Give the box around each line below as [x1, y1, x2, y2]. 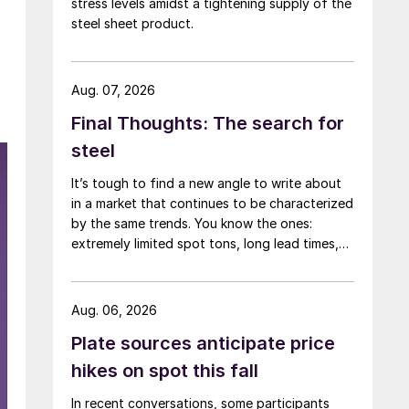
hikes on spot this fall [71, 359, 258, 382]
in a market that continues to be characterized [71, 194, 353, 211]
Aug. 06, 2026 [71, 301, 157, 318]
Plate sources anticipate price [71, 331, 335, 354]
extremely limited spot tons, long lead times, [71, 235, 339, 251]
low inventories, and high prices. [71, 255, 265, 271]
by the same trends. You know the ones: [71, 215, 312, 231]
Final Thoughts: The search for [71, 111, 344, 134]
